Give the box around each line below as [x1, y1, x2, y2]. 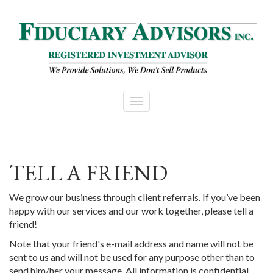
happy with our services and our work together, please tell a [9, 205, 253, 217]
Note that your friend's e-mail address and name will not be [9, 238, 253, 250]
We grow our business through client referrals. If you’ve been [9, 191, 260, 204]
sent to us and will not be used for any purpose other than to [9, 251, 255, 263]
